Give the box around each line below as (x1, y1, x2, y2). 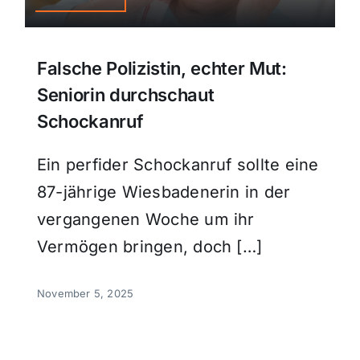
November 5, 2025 (36, 287, 134, 301)
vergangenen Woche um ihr (36, 210, 255, 230)
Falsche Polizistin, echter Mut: (36, 58, 287, 80)
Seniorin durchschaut (36, 84, 215, 106)
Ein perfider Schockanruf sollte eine (36, 155, 319, 175)
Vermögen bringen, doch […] (36, 237, 263, 257)
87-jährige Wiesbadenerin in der (36, 182, 291, 202)
